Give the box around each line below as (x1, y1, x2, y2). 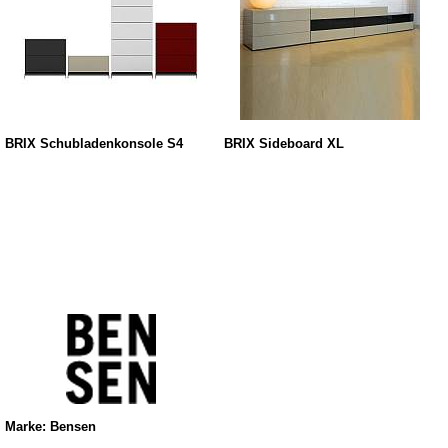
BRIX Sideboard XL (223, 136, 344, 151)
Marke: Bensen (5, 420, 96, 435)
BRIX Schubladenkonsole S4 (5, 136, 183, 151)
